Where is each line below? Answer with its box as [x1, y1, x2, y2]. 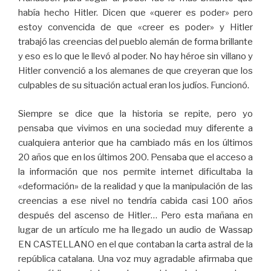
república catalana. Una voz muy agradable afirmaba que [18, 253, 253, 264]
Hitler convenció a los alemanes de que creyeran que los [18, 65, 253, 77]
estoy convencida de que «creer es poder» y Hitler [18, 22, 253, 33]
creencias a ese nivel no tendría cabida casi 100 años [18, 195, 253, 206]
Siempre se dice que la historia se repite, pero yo [18, 108, 253, 119]
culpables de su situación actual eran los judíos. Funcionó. [18, 80, 249, 91]
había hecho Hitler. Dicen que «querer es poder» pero [18, 7, 253, 19]
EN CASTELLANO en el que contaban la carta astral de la [18, 238, 253, 250]
